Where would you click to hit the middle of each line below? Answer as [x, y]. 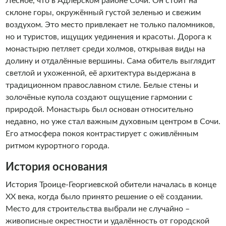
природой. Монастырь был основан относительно [99, 109]
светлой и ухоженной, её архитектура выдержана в [100, 73]
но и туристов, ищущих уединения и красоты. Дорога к [108, 37]
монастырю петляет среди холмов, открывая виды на [105, 49]
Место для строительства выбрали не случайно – [97, 209]
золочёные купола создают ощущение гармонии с [99, 97]
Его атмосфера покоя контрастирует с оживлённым [102, 134]
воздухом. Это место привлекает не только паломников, [110, 25]
